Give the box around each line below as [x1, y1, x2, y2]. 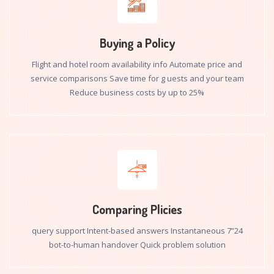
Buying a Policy [99, 35, 175, 51]
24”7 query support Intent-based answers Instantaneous [31, 225, 225, 236]
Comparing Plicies [92, 201, 182, 217]
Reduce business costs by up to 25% [70, 87, 204, 98]
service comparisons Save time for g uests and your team [30, 73, 244, 84]
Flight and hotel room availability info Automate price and [32, 59, 242, 70]
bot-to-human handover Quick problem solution [48, 239, 226, 250]
